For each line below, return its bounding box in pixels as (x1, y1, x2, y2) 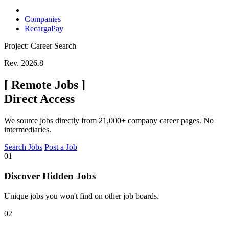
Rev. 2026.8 (4, 59, 43, 68)
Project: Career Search (4, 41, 76, 51)
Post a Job (44, 143, 77, 152)
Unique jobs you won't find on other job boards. (4, 191, 159, 200)
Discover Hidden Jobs (4, 170, 96, 181)
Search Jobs (4, 143, 42, 152)
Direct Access (4, 92, 75, 106)
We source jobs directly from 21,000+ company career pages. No (4, 116, 214, 125)
